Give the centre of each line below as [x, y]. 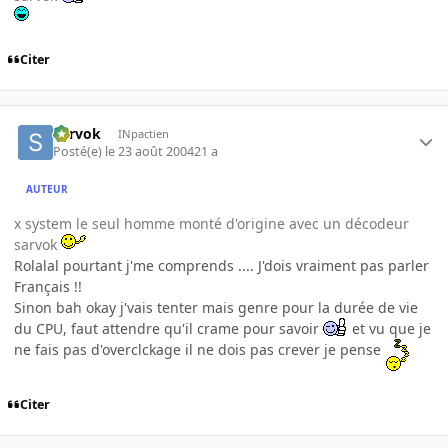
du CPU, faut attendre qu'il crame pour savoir [168, 328]
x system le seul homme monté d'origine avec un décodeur [211, 223]
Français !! [48, 286]
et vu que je [389, 328]
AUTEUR [47, 189]
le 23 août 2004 [150, 151]
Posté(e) [79, 151]
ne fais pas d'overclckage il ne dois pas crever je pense [199, 349]
